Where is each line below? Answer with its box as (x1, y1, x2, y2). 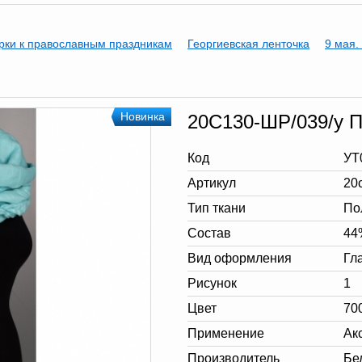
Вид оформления (187, 251, 292, 265)
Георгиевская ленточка (187, 37, 309, 50)
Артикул (187, 176, 236, 190)
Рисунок (187, 276, 237, 290)
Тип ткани (187, 201, 246, 215)
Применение (187, 326, 264, 340)
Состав (187, 226, 231, 240)
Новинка (120, 110, 165, 123)
